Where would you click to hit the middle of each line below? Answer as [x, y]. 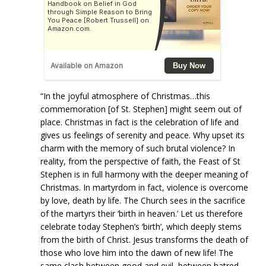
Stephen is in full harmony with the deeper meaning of [144, 174]
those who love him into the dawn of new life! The [137, 252]
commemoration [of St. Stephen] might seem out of [141, 109]
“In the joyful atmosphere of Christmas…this [125, 96]
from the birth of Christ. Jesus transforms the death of [144, 239]
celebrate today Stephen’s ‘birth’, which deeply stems [141, 226]
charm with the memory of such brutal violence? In [138, 148]
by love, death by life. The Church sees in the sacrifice [143, 200]
